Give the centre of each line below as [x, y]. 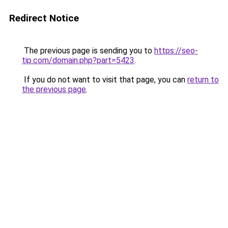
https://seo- [176, 51]
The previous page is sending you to [88, 51]
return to [203, 80]
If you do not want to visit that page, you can [105, 80]
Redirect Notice [44, 18]
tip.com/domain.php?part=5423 [78, 60]
